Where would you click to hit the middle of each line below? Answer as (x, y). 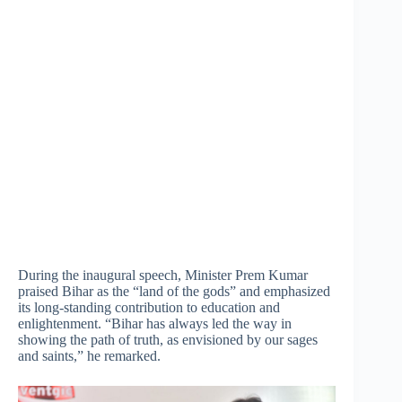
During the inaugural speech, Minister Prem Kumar (163, 275)
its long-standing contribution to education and (149, 307)
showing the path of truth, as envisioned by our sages (168, 339)
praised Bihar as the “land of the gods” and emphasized (174, 291)
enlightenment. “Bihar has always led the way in (155, 323)
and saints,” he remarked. (89, 355)
